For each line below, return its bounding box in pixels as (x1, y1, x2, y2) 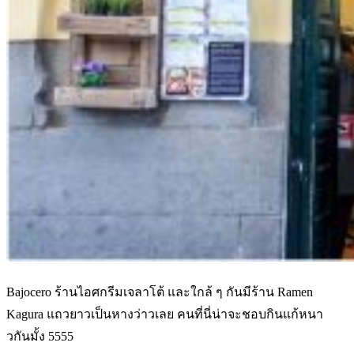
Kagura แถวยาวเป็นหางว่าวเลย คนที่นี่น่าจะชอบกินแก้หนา (6, 307, 323, 321)
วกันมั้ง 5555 (6, 329, 73, 343)
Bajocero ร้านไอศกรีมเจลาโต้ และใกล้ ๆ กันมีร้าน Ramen (6, 284, 313, 299)
